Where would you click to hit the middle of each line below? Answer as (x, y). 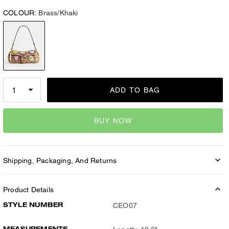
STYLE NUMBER (33, 205)
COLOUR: (20, 13)
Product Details (28, 190)
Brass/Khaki (58, 13)
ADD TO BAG (135, 90)
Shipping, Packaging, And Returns (60, 161)
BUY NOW (113, 120)
